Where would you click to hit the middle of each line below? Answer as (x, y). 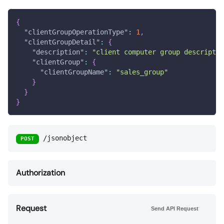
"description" (58, 52)
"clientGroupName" (74, 72)
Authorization (40, 173)
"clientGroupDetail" (62, 42)
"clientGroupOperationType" (76, 32)
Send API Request (174, 209)
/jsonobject (65, 138)
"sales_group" (142, 72)
